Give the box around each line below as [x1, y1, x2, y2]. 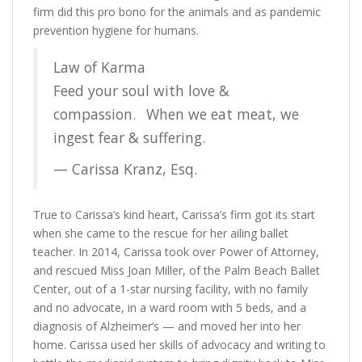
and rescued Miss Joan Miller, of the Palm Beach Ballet [33, 263, 320, 278]
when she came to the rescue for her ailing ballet [33, 225, 288, 241]
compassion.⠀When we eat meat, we [53, 104, 299, 124]
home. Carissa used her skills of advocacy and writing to [33, 337, 326, 352]
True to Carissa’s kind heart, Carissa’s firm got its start [33, 207, 315, 222]
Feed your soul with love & [53, 81, 229, 100]
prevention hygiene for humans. [33, 23, 199, 38]
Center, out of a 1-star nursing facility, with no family [33, 281, 308, 297]
